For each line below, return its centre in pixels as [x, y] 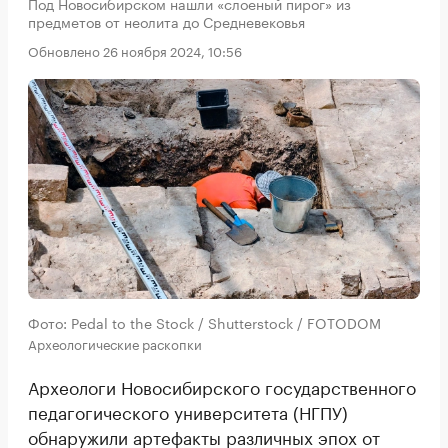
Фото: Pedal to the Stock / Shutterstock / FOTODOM [204, 322]
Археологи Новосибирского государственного [222, 386]
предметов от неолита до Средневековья [166, 21]
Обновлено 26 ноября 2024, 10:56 [135, 50]
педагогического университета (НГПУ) [188, 411]
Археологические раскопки [115, 343]
